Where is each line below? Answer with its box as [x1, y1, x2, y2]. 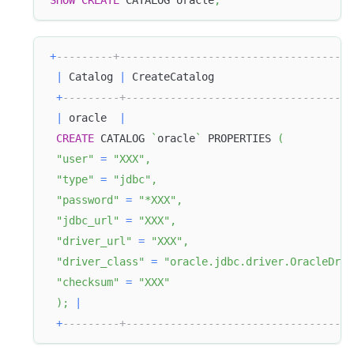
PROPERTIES [201, 132, 277, 145]
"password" [56, 194, 119, 207]
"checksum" [56, 276, 119, 289]
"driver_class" [56, 255, 145, 269]
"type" [56, 173, 94, 186]
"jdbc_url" [56, 214, 119, 228]
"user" [56, 153, 94, 166]
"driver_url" [56, 235, 132, 248]
